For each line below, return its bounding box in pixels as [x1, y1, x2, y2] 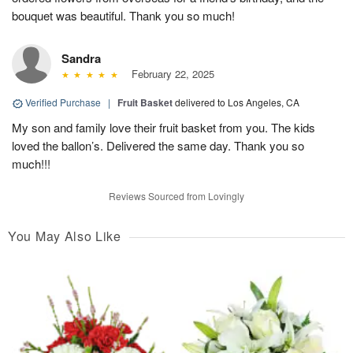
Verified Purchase [23, 95, 103, 110]
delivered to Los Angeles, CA [175, 95, 299, 110]
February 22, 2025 [124, 66, 214, 82]
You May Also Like [8, 227, 121, 246]
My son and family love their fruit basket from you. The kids [12, 119, 315, 136]
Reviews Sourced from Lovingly [109, 189, 244, 203]
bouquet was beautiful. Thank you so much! [12, 7, 235, 24]
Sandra [61, 50, 101, 68]
